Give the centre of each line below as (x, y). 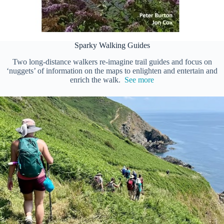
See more (139, 80)
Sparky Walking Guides (112, 45)
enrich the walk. (97, 80)
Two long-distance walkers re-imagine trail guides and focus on (112, 62)
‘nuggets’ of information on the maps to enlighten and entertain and (112, 71)
